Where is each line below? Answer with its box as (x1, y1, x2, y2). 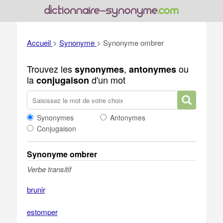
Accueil (26, 37, 51, 48)
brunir (26, 184, 45, 195)
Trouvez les (26, 62, 75, 75)
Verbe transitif (26, 164, 71, 174)
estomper (26, 207, 58, 217)
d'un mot (89, 73, 125, 86)
